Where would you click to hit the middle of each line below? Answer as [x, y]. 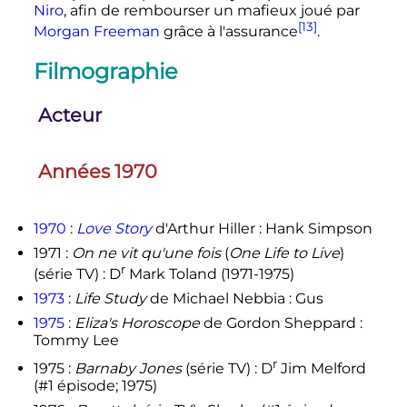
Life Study [110, 299]
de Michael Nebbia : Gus [234, 299]
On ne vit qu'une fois [146, 253]
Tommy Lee [76, 341]
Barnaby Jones [128, 369]
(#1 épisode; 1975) [95, 386]
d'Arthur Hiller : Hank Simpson [262, 229]
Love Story [114, 229]
